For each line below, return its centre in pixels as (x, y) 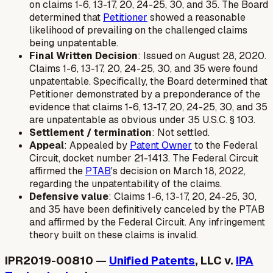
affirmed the (57, 171)
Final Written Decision (83, 56)
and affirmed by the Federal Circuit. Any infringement (147, 222)
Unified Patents (152, 260)
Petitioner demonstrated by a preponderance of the (145, 94)
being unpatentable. (74, 43)
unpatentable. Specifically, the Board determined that (148, 82)
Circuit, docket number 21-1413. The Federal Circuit (144, 158)
